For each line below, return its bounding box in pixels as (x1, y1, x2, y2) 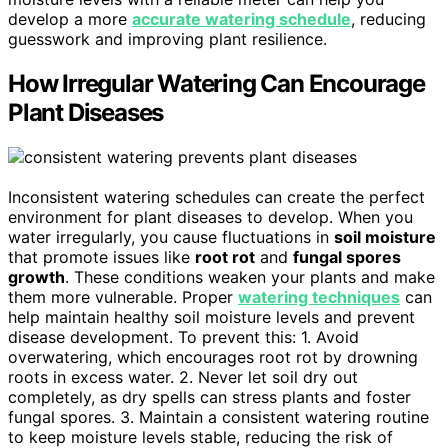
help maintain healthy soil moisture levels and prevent (8, 306, 415, 327)
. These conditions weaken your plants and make (65, 266, 435, 287)
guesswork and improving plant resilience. (8, 28, 327, 49)
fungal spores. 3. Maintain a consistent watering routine (8, 406, 429, 427)
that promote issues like (8, 246, 195, 267)
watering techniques (238, 286, 400, 307)
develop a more (8, 8, 132, 29)
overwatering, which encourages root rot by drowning (8, 346, 418, 367)
